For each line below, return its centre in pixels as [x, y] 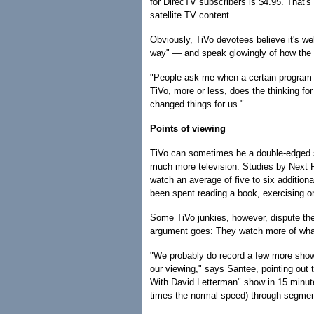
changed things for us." [197, 104]
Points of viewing [188, 129]
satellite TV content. [191, 15]
